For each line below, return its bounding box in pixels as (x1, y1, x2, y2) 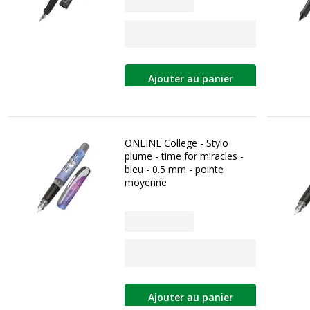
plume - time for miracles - (125, 149, 244, 163)
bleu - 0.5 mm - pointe (125, 163, 224, 176)
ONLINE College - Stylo (125, 136, 228, 150)
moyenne (125, 176, 167, 190)
